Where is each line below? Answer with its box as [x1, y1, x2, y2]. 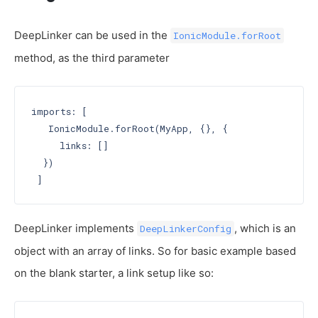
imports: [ [31, 104, 87, 118]
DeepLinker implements [14, 221, 137, 235]
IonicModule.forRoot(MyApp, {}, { [31, 121, 228, 135]
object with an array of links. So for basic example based [14, 244, 296, 258]
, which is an [234, 221, 296, 235]
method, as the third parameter [14, 51, 170, 65]
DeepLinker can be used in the [14, 28, 170, 42]
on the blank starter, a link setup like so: [14, 266, 214, 280]
